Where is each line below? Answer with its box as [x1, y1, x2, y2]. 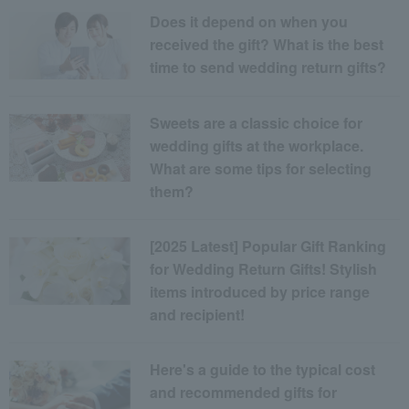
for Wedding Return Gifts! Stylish [150, 258, 378, 280]
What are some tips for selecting [150, 158, 372, 180]
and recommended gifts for [150, 382, 338, 404]
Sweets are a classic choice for [150, 112, 363, 134]
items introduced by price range [150, 281, 371, 303]
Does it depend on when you [150, 11, 349, 33]
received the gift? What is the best [150, 34, 384, 56]
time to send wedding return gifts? [150, 57, 387, 79]
